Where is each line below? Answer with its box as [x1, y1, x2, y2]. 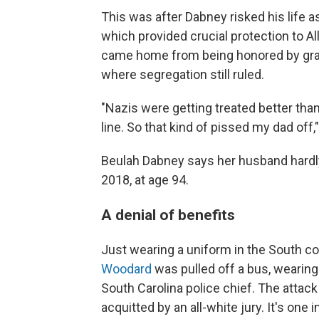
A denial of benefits [101, 206, 235, 224]
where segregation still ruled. [101, 67, 264, 83]
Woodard [101, 261, 152, 277]
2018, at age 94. [101, 172, 189, 188]
